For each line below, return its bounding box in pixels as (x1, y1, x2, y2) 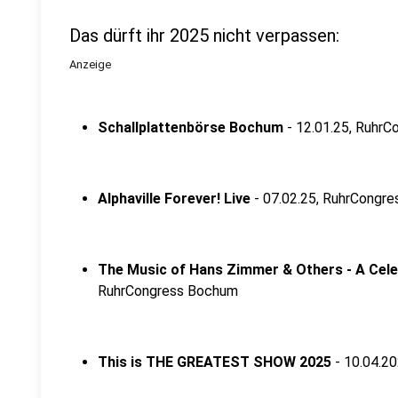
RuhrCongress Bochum (98, 283, 238, 299)
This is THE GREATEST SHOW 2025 (98, 354, 335, 370)
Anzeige (69, 58, 111, 71)
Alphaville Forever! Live (98, 190, 251, 207)
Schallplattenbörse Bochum (98, 119, 283, 136)
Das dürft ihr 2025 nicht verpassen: (69, 25, 339, 46)
